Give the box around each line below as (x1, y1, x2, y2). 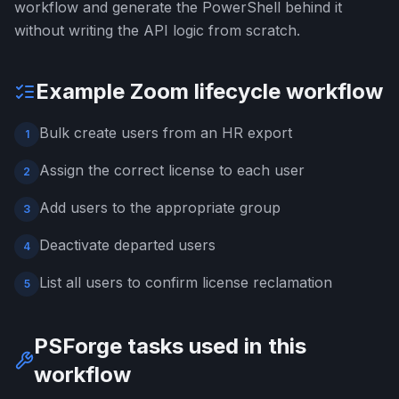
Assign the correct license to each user (39, 161, 305, 179)
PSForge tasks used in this (34, 333, 307, 359)
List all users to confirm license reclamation (39, 273, 332, 291)
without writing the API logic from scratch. (14, 21, 300, 39)
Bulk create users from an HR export (39, 124, 292, 142)
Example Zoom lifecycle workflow (36, 78, 383, 104)
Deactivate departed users (39, 236, 216, 254)
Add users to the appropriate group (39, 199, 281, 216)
